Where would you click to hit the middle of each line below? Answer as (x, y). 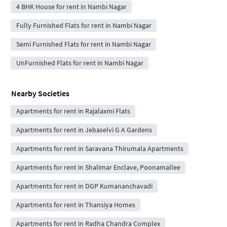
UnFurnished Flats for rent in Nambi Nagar (80, 63)
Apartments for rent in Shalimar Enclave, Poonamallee (98, 167)
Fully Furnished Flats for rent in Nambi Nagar (84, 25)
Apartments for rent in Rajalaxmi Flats (73, 111)
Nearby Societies (40, 93)
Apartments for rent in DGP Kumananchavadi (84, 186)
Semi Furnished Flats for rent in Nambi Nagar (83, 44)
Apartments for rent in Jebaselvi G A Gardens (84, 130)
